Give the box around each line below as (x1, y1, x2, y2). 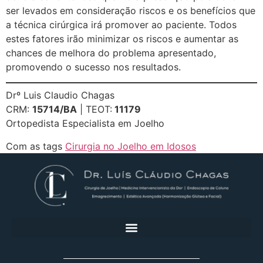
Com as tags (6, 140, 65, 152)
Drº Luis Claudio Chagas (6, 89, 114, 102)
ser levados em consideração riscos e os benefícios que (6, 4, 255, 16)
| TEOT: (77, 103, 112, 116)
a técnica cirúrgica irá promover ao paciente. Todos (6, 18, 237, 31)
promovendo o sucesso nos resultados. (6, 60, 181, 73)
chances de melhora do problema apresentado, (6, 46, 216, 59)
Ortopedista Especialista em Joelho (6, 117, 164, 130)
